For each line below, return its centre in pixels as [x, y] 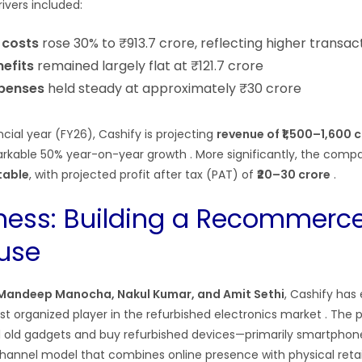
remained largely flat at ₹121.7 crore [149, 66]
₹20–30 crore [294, 175]
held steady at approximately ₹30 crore [175, 88]
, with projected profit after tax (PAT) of [143, 175]
